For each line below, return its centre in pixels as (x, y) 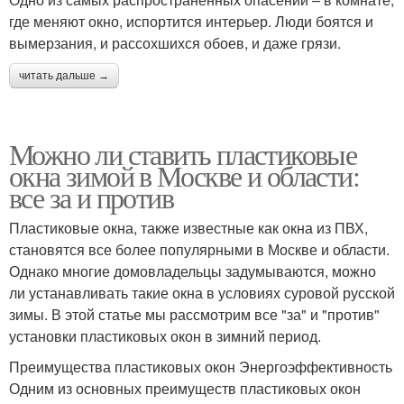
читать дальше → (64, 75)
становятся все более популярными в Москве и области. (199, 249)
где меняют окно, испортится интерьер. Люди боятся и (191, 21)
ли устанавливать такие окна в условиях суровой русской (202, 292)
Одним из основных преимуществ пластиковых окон (185, 388)
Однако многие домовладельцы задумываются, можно (193, 271)
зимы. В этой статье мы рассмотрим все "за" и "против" (194, 314)
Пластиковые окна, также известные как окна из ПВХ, (188, 227)
